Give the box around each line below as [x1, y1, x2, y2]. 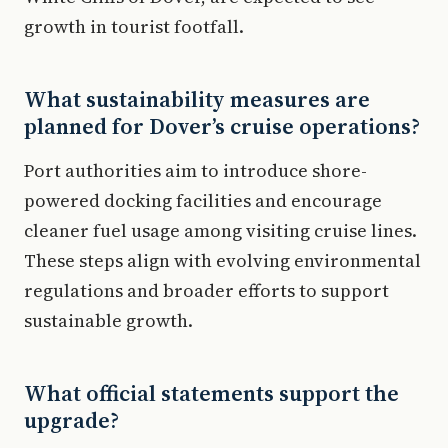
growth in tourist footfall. [24, 13, 244, 39]
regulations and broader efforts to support [24, 277, 389, 303]
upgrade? [24, 404, 119, 435]
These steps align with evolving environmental [24, 247, 421, 273]
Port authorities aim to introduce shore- [24, 157, 367, 183]
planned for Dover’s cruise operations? [24, 110, 420, 141]
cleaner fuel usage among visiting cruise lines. [24, 217, 417, 243]
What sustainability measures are [24, 83, 370, 114]
